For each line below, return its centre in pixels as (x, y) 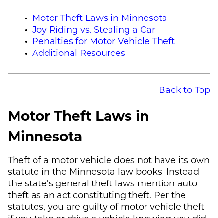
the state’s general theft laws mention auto (102, 183)
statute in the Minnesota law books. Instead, (104, 171)
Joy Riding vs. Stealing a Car (94, 29)
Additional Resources (79, 52)
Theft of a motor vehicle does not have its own (109, 159)
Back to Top (184, 89)
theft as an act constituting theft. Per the (97, 194)
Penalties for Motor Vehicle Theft (103, 41)
